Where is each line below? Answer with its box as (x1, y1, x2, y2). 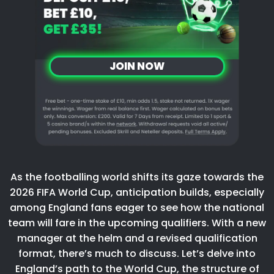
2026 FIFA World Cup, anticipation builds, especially (10, 185, 264, 199)
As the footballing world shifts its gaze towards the (10, 169, 264, 184)
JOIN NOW (109, 58, 165, 73)
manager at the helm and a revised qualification (17, 231, 257, 245)
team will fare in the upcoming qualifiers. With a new (8, 215, 266, 230)
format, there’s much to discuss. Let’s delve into (18, 246, 256, 261)
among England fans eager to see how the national (10, 200, 264, 215)
